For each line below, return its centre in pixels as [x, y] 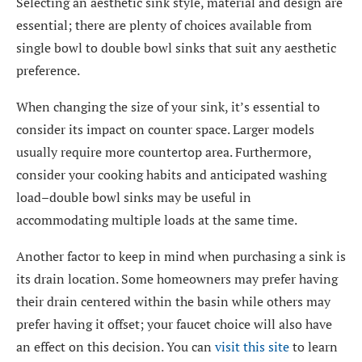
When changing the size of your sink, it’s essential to [168, 107]
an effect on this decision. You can [116, 347]
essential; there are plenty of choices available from [164, 25]
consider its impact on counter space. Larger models [165, 129]
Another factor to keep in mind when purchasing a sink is [181, 256]
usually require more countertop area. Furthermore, [164, 152]
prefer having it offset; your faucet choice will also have [174, 324]
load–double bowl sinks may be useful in [134, 197]
